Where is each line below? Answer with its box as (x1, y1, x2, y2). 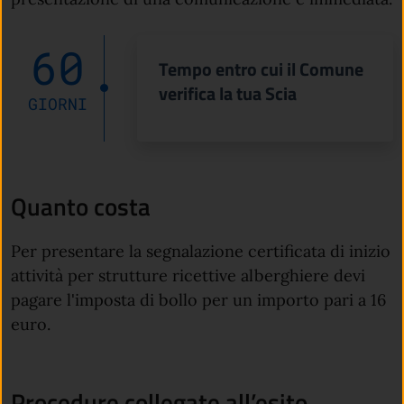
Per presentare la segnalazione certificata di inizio (11, 241, 390, 262)
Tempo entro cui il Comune (159, 55, 364, 84)
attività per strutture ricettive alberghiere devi (11, 265, 365, 287)
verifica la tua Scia (159, 79, 298, 108)
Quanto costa (11, 188, 151, 226)
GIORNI (27, 93, 87, 115)
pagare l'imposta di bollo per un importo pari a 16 (11, 289, 386, 311)
